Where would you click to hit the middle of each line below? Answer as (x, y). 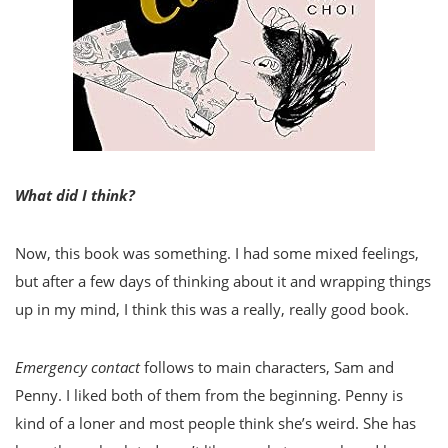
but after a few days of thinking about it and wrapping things (223, 281)
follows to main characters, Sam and (267, 367)
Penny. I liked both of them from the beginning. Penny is (209, 395)
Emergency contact (77, 367)
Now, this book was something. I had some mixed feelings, (217, 253)
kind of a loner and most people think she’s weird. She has (215, 423)
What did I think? (75, 195)
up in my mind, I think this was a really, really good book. (212, 309)
